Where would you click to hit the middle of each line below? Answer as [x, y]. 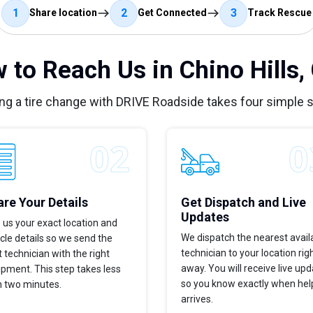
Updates [205, 217]
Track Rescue [279, 13]
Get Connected [172, 13]
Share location [63, 13]
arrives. [197, 299]
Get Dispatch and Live [243, 202]
